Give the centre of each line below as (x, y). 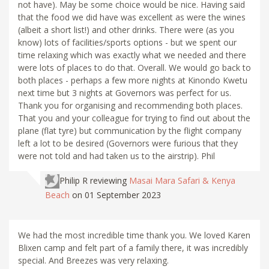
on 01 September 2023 (116, 195)
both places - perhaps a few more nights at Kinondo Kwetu (133, 80)
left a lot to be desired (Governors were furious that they (128, 144)
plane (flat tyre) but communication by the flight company (130, 131)
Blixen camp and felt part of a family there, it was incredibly (133, 248)
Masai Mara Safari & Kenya (182, 181)
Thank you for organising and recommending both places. (130, 106)
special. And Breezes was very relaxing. (93, 261)
